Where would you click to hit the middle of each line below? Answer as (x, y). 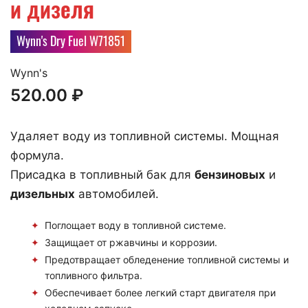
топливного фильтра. (93, 275)
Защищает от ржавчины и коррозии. (131, 242)
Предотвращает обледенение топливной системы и (167, 259)
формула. (37, 155)
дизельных (43, 194)
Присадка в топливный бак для (102, 174)
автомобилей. (117, 194)
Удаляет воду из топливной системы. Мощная (145, 136)
